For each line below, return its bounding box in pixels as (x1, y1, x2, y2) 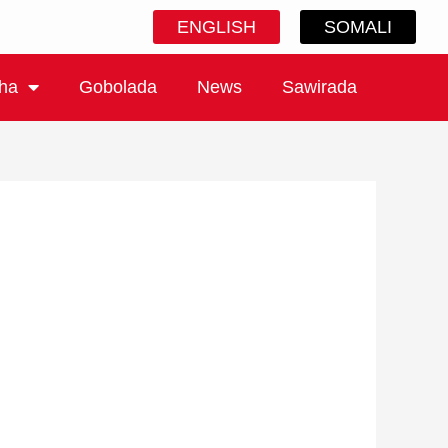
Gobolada (79, 77, 158, 98)
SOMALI (323, 17, 392, 37)
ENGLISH (176, 17, 256, 37)
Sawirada (282, 77, 358, 98)
